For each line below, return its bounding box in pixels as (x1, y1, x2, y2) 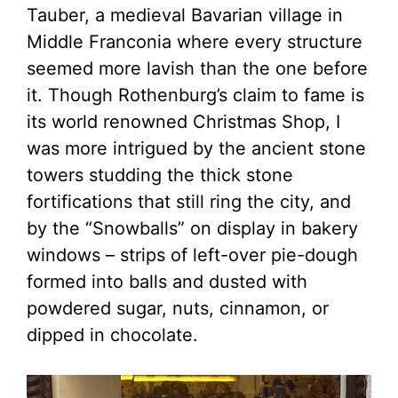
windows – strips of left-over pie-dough (27, 243, 358, 266)
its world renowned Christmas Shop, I (27, 110, 340, 132)
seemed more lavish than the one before (27, 57, 368, 79)
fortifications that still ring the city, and (27, 190, 351, 212)
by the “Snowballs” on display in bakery (27, 217, 358, 239)
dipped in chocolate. (27, 323, 198, 346)
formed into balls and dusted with (27, 270, 307, 292)
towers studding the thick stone (27, 163, 293, 186)
